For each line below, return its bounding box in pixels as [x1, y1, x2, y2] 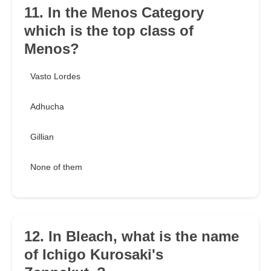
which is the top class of [24, 22, 194, 39]
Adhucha [30, 102, 64, 112]
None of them [30, 162, 82, 172]
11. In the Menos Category [24, 4, 204, 21]
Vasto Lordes [30, 71, 80, 82]
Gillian [30, 132, 54, 142]
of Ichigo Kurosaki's [24, 246, 163, 263]
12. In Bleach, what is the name [24, 228, 239, 245]
